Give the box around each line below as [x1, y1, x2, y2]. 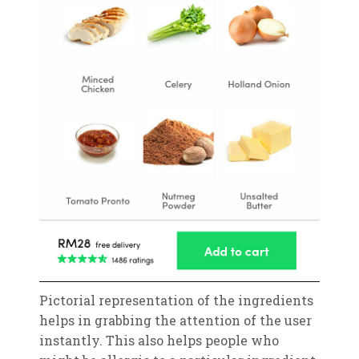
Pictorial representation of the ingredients [38, 292, 313, 309]
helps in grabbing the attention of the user [38, 312, 312, 329]
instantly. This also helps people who [38, 332, 279, 349]
